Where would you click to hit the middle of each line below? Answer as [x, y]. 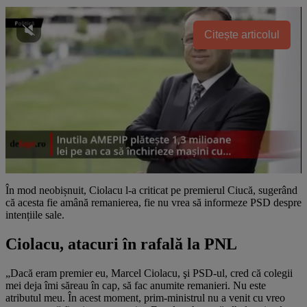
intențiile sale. [35, 214]
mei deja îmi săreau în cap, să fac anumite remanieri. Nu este [136, 285]
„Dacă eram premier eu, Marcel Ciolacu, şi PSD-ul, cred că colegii [149, 273]
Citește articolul [242, 34]
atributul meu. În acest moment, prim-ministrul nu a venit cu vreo [145, 297]
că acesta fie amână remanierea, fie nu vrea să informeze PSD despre [153, 202]
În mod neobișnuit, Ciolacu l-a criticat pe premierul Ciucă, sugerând [151, 190]
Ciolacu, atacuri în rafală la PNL [121, 244]
